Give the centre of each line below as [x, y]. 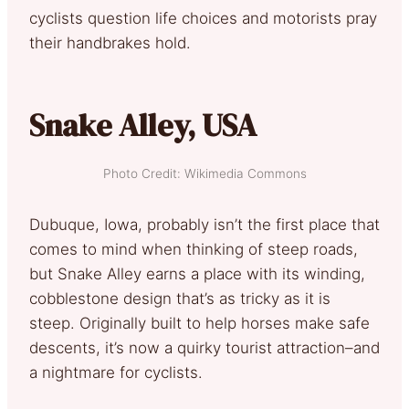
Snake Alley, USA [143, 125]
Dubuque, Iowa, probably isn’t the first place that [204, 224]
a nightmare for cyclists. [116, 372]
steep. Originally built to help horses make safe [199, 323]
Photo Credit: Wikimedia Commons [204, 173]
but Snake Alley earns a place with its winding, [197, 273]
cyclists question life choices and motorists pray [203, 18]
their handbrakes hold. [110, 42]
